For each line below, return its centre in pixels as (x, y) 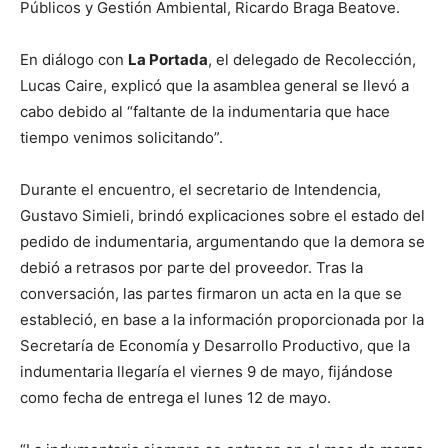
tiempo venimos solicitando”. (121, 137)
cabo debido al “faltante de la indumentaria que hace (205, 111)
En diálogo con (74, 59)
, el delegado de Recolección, (312, 59)
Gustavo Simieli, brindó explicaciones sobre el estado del (222, 215)
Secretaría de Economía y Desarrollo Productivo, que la (215, 345)
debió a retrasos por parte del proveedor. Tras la (191, 267)
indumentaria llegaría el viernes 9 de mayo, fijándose (206, 371)
